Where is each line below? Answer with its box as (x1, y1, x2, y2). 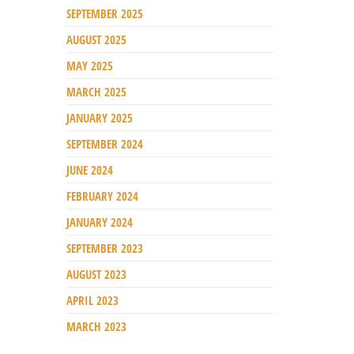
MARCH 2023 (66, 318, 126, 334)
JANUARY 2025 (66, 109, 133, 126)
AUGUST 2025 (66, 31, 126, 47)
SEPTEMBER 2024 (66, 135, 143, 152)
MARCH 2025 (66, 83, 126, 100)
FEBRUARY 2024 (66, 187, 138, 204)
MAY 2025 (66, 57, 113, 73)
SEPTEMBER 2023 (66, 239, 143, 256)
